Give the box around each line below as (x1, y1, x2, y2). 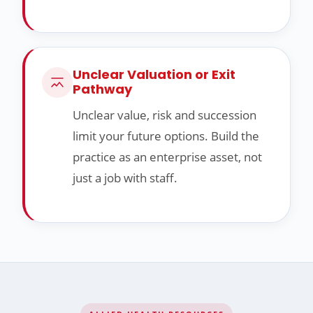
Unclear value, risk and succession (73, 107, 256, 124)
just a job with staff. (73, 170, 177, 187)
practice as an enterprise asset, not (73, 149, 262, 166)
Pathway (73, 80, 132, 99)
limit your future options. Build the (73, 128, 259, 145)
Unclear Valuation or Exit (73, 66, 235, 84)
